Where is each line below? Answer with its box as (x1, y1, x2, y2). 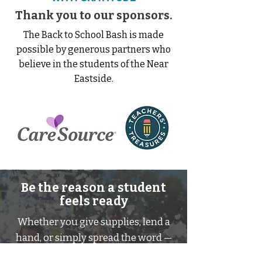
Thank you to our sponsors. (15, 8, 173, 22)
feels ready (59, 194, 128, 209)
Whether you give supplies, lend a (17, 216, 170, 228)
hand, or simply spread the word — (15, 232, 172, 244)
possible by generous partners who (16, 44, 171, 55)
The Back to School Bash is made (23, 29, 164, 40)
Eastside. (74, 73, 113, 84)
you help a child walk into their (23, 247, 164, 260)
